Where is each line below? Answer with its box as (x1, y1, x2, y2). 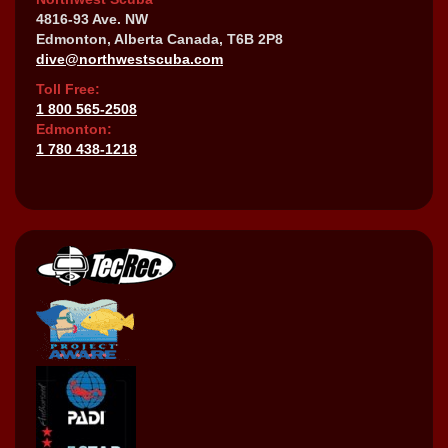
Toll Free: (36, 80, 100, 97)
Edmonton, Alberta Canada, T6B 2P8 (36, 30, 283, 47)
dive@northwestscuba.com (36, 50, 223, 67)
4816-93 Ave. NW (36, 10, 148, 27)
